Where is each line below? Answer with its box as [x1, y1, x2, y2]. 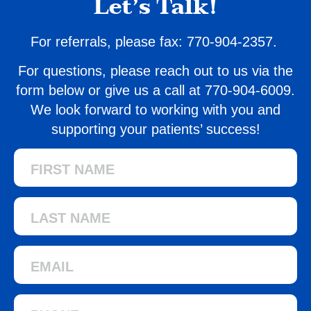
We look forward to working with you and [31, 101, 280, 117]
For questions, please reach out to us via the [18, 62, 293, 78]
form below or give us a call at [16, 82, 205, 98]
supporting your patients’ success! [51, 121, 260, 137]
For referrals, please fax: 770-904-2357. [30, 33, 281, 49]
